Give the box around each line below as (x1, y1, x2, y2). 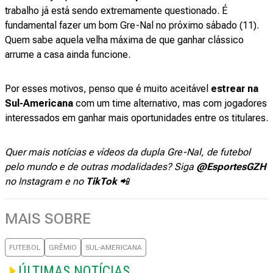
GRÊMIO (49, 243, 77, 252)
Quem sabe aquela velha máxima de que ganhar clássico (5, 34, 244, 46)
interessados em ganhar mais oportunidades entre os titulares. (5, 112, 268, 124)
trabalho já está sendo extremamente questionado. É (5, 5, 227, 17)
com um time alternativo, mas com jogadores (73, 97, 267, 110)
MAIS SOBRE (5, 210, 91, 228)
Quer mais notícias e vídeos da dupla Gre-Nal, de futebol (5, 146, 250, 158)
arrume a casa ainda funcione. (5, 49, 133, 61)
